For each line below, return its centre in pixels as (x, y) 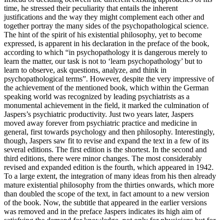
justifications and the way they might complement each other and (104, 17)
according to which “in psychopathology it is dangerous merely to (106, 52)
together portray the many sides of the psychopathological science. (106, 26)
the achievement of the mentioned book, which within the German (106, 87)
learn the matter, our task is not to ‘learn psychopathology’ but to (103, 61)
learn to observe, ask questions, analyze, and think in (85, 70)
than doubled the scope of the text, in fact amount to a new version (107, 193)
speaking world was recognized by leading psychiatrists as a (97, 96)
